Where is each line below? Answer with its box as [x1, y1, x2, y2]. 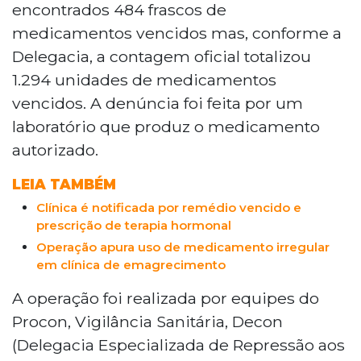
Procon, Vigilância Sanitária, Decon [12, 311, 283, 331]
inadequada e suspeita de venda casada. [29, 27, 323, 45]
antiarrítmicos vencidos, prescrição [29, 8, 278, 26]
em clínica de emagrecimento [36, 256, 226, 272]
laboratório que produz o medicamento [12, 116, 320, 136]
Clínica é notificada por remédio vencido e [36, 199, 301, 215]
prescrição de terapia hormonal [36, 217, 231, 233]
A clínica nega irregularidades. [29, 47, 246, 64]
